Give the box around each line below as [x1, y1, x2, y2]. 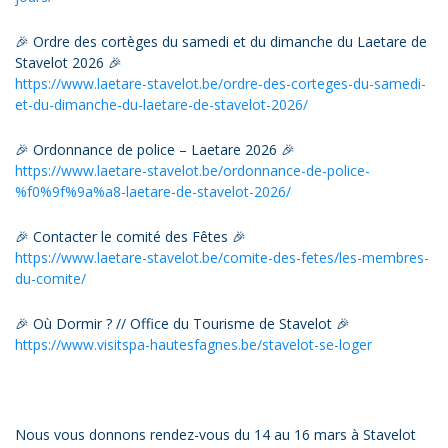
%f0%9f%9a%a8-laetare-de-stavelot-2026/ [15, 181, 291, 201]
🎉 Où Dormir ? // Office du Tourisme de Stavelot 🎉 [15, 313, 350, 333]
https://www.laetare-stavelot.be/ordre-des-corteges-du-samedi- [15, 73, 426, 93]
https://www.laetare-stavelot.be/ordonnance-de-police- [15, 160, 370, 180]
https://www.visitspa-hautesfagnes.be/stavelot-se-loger [15, 334, 376, 354]
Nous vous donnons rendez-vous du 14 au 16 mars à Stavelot [15, 424, 416, 444]
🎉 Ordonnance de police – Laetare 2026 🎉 [15, 139, 295, 159]
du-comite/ [15, 268, 86, 288]
